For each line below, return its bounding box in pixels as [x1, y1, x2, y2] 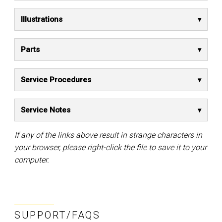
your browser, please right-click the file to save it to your [14, 143, 207, 152]
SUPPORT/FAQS [14, 209, 101, 221]
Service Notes [21, 106, 70, 114]
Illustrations [21, 15, 62, 24]
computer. [14, 155, 49, 165]
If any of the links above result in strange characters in [14, 130, 202, 140]
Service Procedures [21, 75, 91, 84]
